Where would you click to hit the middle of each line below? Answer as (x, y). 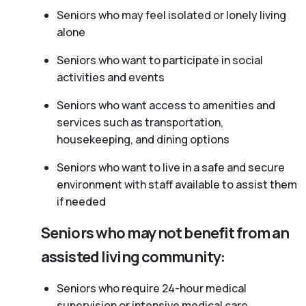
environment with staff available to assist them (177, 184)
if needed (81, 201)
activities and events (110, 77)
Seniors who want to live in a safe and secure (170, 167)
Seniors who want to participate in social (159, 60)
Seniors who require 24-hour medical (151, 288)
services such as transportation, (140, 122)
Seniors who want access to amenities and (166, 105)
